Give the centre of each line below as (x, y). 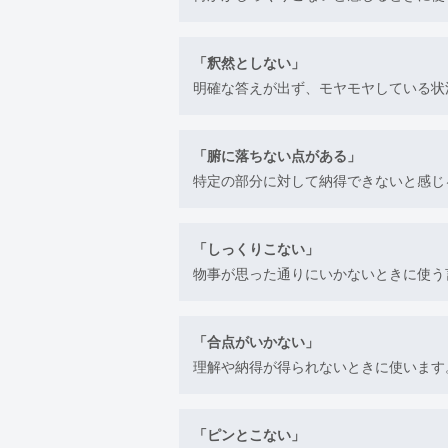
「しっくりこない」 (256, 248)
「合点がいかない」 (256, 341)
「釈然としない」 (249, 62)
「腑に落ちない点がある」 (277, 155)
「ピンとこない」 (249, 434)
